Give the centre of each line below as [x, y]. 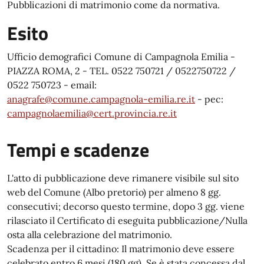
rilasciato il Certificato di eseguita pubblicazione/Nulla [127, 220]
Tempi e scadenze [78, 150]
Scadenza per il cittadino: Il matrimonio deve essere [121, 249]
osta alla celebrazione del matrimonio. [90, 235]
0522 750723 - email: [52, 85]
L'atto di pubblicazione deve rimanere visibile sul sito [123, 178]
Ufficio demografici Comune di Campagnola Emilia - [121, 57]
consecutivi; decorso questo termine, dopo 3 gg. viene [126, 206]
